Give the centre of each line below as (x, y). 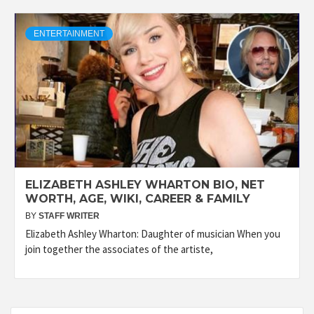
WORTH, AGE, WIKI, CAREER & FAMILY (138, 199)
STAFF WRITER (69, 216)
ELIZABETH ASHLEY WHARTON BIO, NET (145, 185)
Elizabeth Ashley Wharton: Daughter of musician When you (153, 234)
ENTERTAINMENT (69, 34)
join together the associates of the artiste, (119, 249)
